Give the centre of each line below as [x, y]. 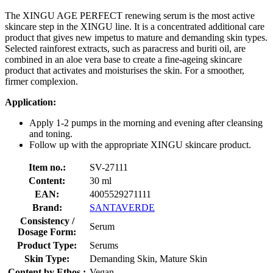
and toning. [51, 133]
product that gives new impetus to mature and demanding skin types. [136, 37]
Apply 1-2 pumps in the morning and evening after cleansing [146, 122]
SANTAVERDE [122, 207]
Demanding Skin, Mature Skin [148, 258]
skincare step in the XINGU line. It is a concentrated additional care [135, 26]
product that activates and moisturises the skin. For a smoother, [125, 70]
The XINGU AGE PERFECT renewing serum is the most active [130, 15]
